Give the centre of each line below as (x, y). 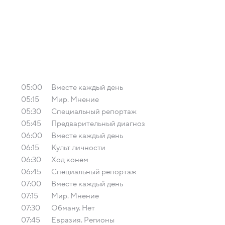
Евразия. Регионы (83, 220)
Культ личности (78, 148)
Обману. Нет (73, 208)
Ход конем (70, 160)
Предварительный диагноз (98, 124)
